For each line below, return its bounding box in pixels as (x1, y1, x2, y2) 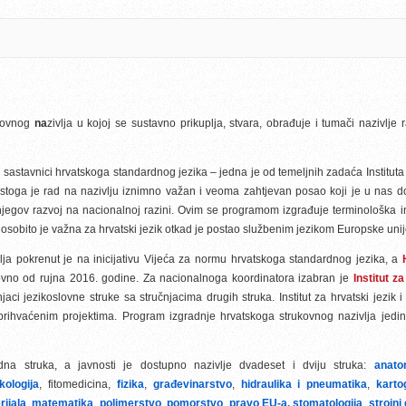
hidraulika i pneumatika (240, 378, 368, 391)
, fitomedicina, (38, 378, 117, 391)
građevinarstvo (152, 378, 232, 391)
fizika (116, 378, 144, 391)
